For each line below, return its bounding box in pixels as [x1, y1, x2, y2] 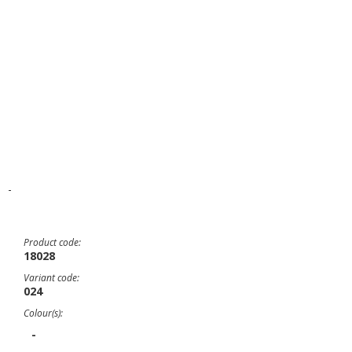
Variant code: [24, 271, 79, 284]
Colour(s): [24, 306, 63, 320]
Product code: [24, 236, 81, 249]
